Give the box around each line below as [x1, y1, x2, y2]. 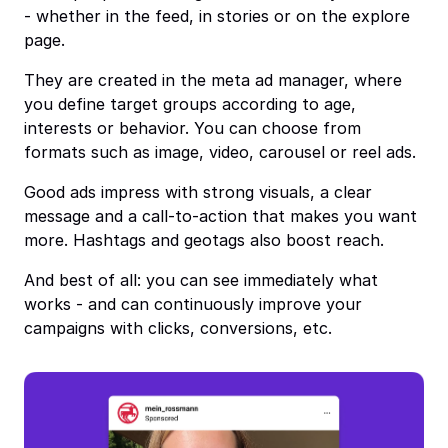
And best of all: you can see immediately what [24, 270, 378, 290]
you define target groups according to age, [24, 94, 356, 114]
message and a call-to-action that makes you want [24, 206, 417, 226]
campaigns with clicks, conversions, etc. [24, 318, 332, 338]
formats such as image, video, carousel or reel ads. [24, 142, 416, 162]
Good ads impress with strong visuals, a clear [24, 182, 372, 202]
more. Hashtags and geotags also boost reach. [24, 230, 384, 250]
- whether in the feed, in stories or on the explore [24, 6, 410, 26]
